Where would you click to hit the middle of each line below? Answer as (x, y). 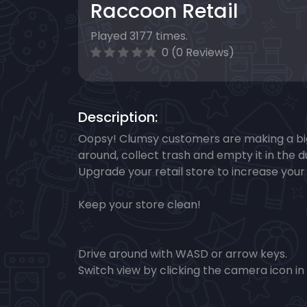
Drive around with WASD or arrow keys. (183, 254)
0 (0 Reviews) (197, 53)
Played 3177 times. (139, 36)
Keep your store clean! (139, 205)
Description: (118, 118)
